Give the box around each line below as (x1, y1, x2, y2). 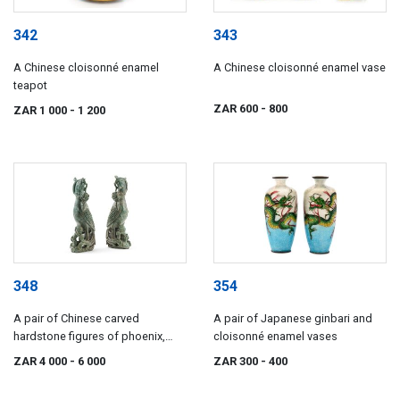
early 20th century (13, 347, 103, 362)
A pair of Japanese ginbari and (213, 312, 372, 326)
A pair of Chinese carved (13, 312, 139, 326)
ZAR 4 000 (13, 354, 70, 369)
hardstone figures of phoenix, (13, 329, 165, 344)
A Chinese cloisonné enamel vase (213, 60, 386, 74)
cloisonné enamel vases (213, 329, 337, 344)
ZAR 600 (213, 102, 261, 116)
